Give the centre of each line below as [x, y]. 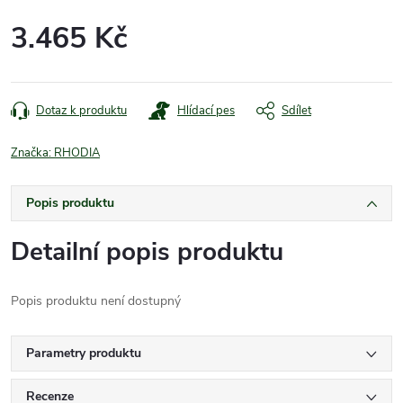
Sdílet [296, 110]
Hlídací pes [206, 110]
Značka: [32, 152]
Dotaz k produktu [81, 110]
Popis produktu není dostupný [96, 300]
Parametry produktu [84, 353]
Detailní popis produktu [147, 251]
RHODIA [77, 152]
